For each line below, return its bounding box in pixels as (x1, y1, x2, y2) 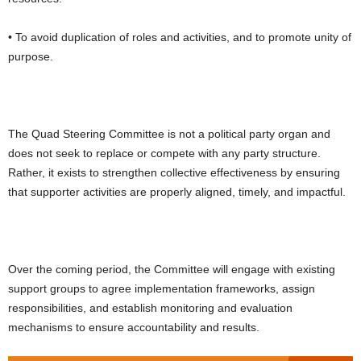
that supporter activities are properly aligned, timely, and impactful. (8, 185, 346, 198)
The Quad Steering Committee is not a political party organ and (8, 127, 330, 140)
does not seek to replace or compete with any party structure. (8, 146, 321, 160)
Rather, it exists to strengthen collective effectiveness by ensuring (8, 165, 340, 179)
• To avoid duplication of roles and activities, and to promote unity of (8, 30, 351, 44)
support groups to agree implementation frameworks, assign (8, 281, 315, 295)
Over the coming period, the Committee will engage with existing (8, 262, 335, 276)
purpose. (8, 49, 53, 63)
